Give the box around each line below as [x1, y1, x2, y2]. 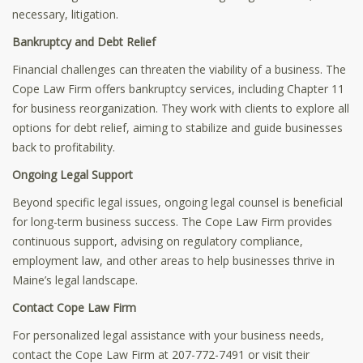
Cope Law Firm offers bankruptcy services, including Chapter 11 [12, 80, 344, 96]
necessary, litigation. [12, 6, 118, 22]
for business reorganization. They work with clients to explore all [12, 100, 349, 116]
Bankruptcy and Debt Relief [12, 33, 156, 49]
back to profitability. [12, 139, 115, 155]
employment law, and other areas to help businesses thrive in [12, 252, 335, 268]
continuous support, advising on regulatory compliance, [12, 233, 303, 249]
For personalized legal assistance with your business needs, [12, 327, 324, 343]
